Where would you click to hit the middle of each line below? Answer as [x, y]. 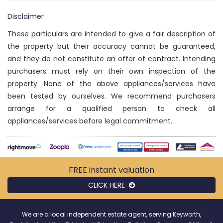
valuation [136, 170]
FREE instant [94, 170]
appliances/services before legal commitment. [90, 121]
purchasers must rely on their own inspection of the [111, 71]
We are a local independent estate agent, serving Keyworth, [111, 214]
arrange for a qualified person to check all [111, 109]
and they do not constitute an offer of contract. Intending [111, 59]
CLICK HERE [109, 185]
